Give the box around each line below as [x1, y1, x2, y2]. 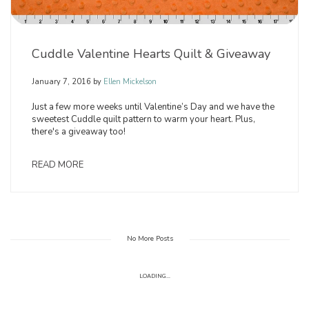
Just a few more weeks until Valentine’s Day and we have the [32, 101, 275, 114]
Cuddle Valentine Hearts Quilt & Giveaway [32, 46, 270, 63]
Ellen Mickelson [101, 77, 157, 88]
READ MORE [32, 159, 83, 172]
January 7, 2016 [32, 77, 91, 88]
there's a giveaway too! [32, 126, 126, 139]
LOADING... [139, 272, 170, 281]
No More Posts [127, 234, 174, 244]
